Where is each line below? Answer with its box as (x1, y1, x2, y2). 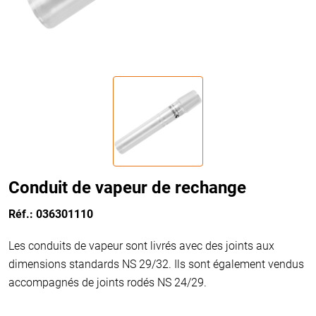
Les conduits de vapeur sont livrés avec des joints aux (8, 239, 274, 253)
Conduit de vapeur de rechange (8, 178, 246, 197)
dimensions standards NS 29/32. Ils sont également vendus (8, 257, 304, 271)
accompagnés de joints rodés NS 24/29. (8, 276, 207, 289)
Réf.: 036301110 (8, 207, 93, 221)
